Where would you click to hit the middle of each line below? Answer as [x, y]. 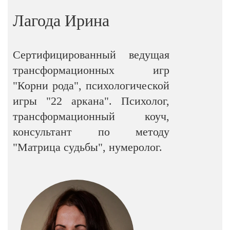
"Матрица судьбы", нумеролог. [88, 147]
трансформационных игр [91, 70]
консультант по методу [91, 132]
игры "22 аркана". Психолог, [91, 101]
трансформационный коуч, [91, 116]
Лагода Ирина [61, 21]
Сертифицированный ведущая [91, 55]
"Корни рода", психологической [91, 85]
